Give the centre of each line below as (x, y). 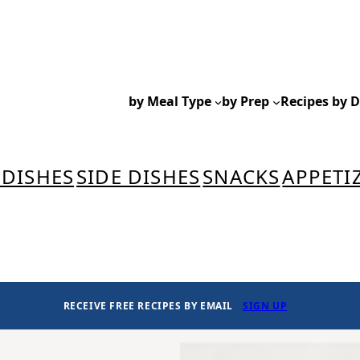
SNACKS (241, 177)
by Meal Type (170, 102)
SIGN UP (265, 306)
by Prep (246, 102)
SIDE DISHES (139, 177)
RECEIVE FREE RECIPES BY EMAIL (148, 306)
